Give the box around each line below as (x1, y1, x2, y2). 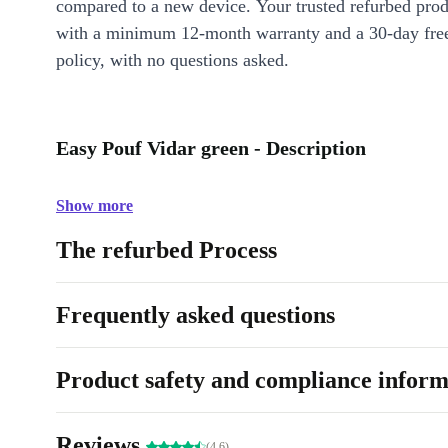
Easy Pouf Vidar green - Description (56, 137, 366, 159)
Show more (56, 197, 133, 214)
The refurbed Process (56, 237, 277, 263)
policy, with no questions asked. (56, 50, 289, 70)
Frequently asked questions (56, 302, 335, 328)
